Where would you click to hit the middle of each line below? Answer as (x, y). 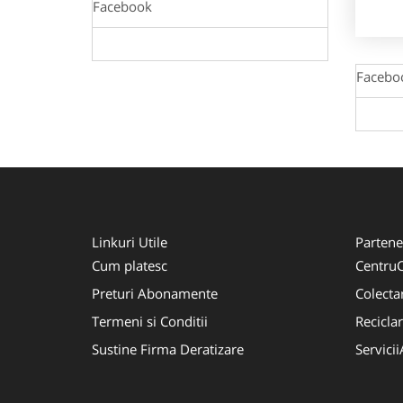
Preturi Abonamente (155, 293)
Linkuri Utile (130, 242)
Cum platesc (130, 265)
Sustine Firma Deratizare (168, 349)
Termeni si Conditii (150, 321)
